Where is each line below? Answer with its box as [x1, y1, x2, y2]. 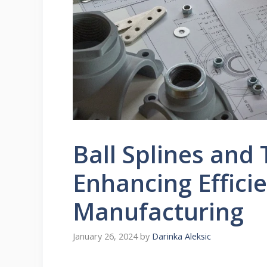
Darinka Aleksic [152, 231, 211, 243]
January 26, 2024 [73, 231, 138, 243]
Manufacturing [73, 194, 244, 228]
